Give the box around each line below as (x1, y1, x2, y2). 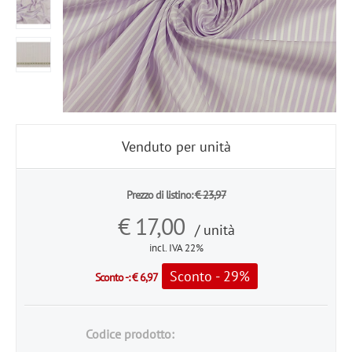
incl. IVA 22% (148, 240, 203, 255)
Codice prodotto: (86, 325, 174, 342)
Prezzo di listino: (126, 187, 192, 202)
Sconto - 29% (169, 266, 250, 285)
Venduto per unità (121, 137, 231, 156)
